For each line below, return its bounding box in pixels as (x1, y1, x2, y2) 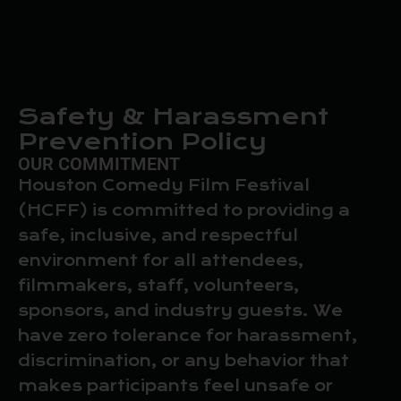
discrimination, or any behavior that (18, 351, 349, 371)
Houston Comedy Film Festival (18, 175, 310, 195)
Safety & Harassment (18, 102, 328, 131)
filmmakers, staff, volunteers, (18, 276, 299, 295)
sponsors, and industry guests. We (18, 301, 343, 320)
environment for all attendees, (18, 251, 303, 270)
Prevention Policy (18, 127, 267, 156)
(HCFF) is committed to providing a (18, 200, 350, 220)
